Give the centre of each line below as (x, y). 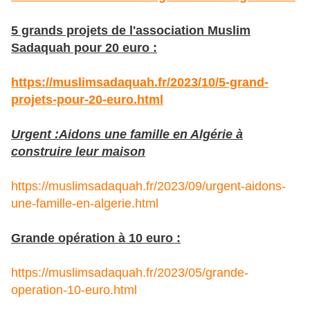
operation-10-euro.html (74, 290)
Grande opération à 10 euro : (96, 238)
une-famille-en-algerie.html (85, 204)
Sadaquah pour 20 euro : (84, 48)
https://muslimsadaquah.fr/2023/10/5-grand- (140, 83)
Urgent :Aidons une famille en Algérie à (127, 135)
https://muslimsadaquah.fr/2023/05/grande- (130, 273)
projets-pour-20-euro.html (87, 100)
